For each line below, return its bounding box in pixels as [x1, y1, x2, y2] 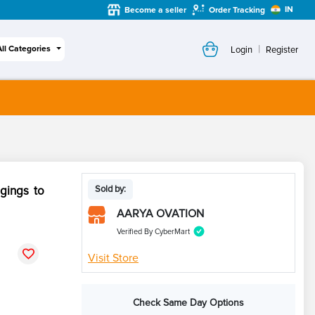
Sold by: [95, 184, 126, 195]
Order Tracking [209, 4, 265, 15]
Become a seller [124, 4, 186, 15]
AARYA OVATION [117, 207, 204, 221]
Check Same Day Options [133, 297, 244, 309]
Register [266, 44, 298, 56]
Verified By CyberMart [117, 227, 190, 236]
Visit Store [88, 251, 139, 265]
